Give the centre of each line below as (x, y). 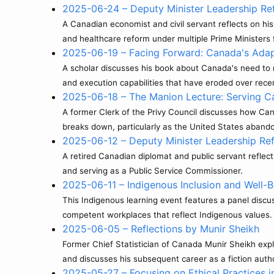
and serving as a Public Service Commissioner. (153, 171)
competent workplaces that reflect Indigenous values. (167, 215)
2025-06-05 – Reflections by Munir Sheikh (161, 229)
